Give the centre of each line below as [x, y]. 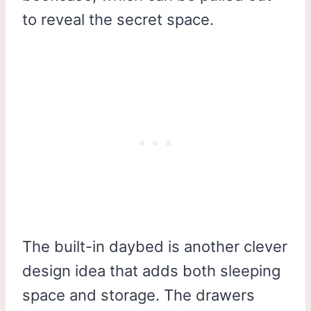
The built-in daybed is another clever [155, 246]
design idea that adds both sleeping [151, 270]
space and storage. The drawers [138, 295]
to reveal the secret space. [118, 19]
